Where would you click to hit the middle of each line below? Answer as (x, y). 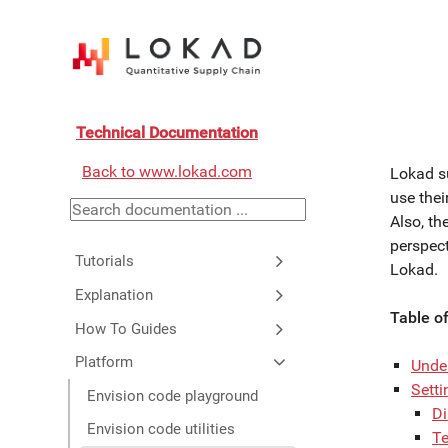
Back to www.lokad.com (167, 171)
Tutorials (104, 261)
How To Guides (125, 328)
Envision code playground (173, 395)
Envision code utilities (161, 429)
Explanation (113, 294)
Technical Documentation (167, 132)
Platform (103, 362)
